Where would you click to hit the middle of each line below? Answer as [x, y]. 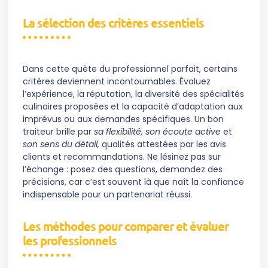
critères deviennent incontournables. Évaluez [117, 82]
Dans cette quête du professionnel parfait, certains [130, 69]
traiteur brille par [57, 132]
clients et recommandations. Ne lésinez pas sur [122, 157]
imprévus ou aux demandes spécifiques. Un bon [123, 119]
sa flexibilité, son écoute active [157, 132]
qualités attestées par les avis [163, 144]
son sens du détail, [61, 144]
